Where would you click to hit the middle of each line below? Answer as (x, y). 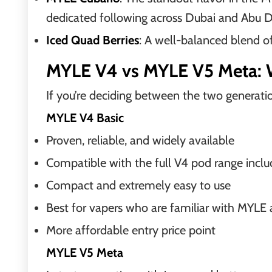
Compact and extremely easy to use (138, 185)
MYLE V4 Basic (85, 118)
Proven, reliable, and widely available (140, 140)
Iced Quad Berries (93, 40)
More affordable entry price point (131, 230)
